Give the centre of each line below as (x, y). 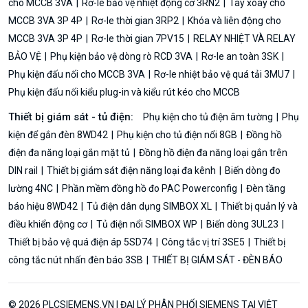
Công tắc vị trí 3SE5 (203, 242)
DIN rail (24, 170)
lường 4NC (32, 188)
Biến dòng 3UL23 (242, 224)
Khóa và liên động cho (233, 20)
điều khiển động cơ (49, 224)
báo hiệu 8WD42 (44, 206)
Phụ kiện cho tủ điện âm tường (209, 117)
